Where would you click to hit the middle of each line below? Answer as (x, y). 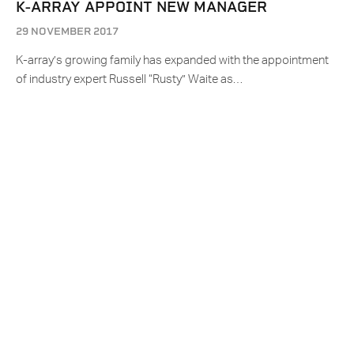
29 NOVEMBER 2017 (67, 32)
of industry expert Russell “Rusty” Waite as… (129, 80)
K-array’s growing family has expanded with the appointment (172, 61)
